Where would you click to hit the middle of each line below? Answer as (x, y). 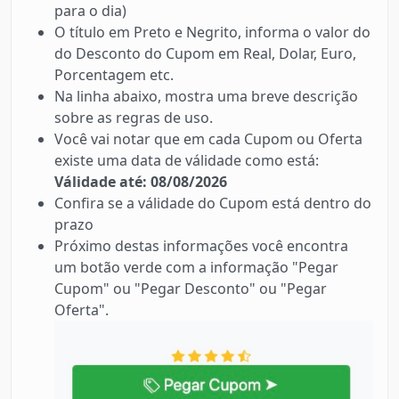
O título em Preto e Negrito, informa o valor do (212, 33)
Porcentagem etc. (114, 75)
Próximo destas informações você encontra (201, 246)
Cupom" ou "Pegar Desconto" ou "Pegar (191, 289)
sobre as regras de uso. (134, 118)
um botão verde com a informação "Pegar (196, 268)
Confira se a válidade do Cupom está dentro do (213, 204)
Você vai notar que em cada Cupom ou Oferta (208, 139)
